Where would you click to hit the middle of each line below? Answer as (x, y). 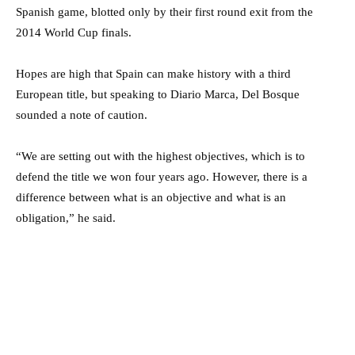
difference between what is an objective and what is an (151, 197)
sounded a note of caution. (82, 115)
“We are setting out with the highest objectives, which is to (160, 156)
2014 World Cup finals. (74, 32)
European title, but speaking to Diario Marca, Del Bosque (158, 94)
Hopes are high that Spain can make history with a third (153, 73)
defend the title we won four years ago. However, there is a (162, 176)
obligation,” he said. (66, 218)
